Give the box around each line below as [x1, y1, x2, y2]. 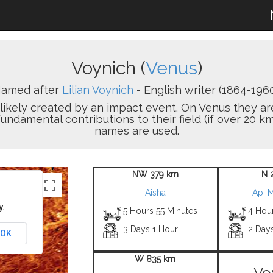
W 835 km [135, 254, 175, 264]
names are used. [94, 124, 179, 137]
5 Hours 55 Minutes [123, 206, 198, 216]
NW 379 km [132, 169, 179, 179]
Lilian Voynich [62, 83, 133, 96]
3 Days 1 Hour [123, 224, 179, 234]
